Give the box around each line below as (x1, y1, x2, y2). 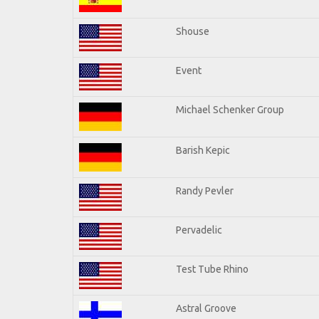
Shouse (176, 25, 209, 37)
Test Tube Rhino (176, 263, 249, 275)
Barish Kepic (176, 144, 230, 156)
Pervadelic (176, 224, 222, 236)
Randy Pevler (176, 184, 234, 197)
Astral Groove (176, 302, 236, 314)
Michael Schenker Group (176, 103, 284, 115)
